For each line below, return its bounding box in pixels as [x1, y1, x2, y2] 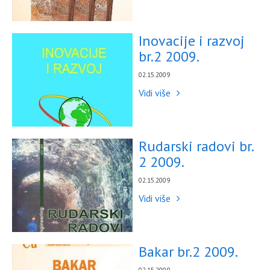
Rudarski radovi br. [139, 137, 253, 155]
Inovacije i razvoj [139, 31, 245, 50]
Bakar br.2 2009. [139, 242, 238, 261]
